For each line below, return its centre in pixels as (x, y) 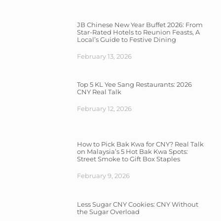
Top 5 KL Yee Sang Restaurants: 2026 (134, 85)
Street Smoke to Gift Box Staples (128, 159)
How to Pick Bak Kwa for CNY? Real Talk (140, 144)
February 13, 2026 (104, 56)
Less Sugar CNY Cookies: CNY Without (137, 204)
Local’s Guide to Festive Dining (126, 39)
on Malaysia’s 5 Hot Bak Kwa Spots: (132, 152)
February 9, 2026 (103, 176)
